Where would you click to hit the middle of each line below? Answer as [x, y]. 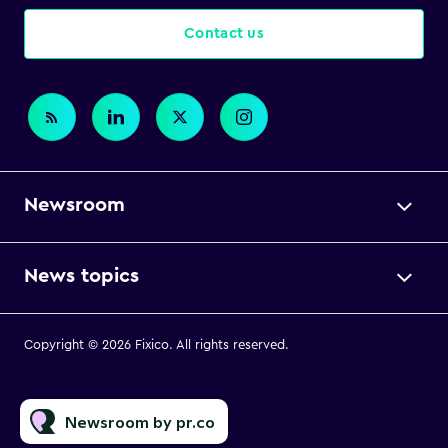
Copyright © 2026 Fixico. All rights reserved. [156, 344]
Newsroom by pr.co [140, 421]
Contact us [224, 33]
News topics [81, 276]
